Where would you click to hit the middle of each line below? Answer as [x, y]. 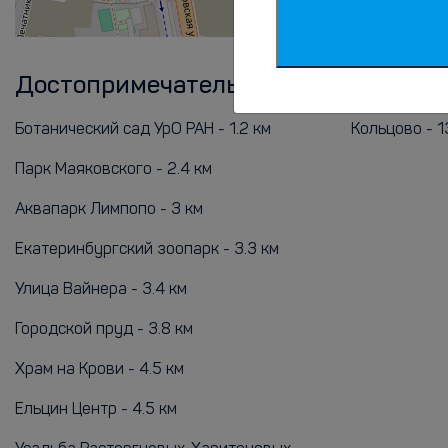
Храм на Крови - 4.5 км [99, 370]
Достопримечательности [162, 86]
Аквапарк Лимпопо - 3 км [109, 210]
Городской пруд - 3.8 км [104, 330]
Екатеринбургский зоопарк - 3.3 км [147, 250]
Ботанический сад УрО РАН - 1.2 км [143, 130]
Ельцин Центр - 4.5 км [96, 410]
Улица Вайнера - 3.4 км [101, 290]
